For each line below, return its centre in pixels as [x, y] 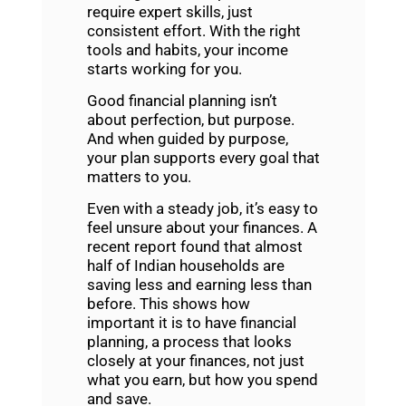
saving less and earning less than [199, 285]
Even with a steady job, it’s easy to [202, 209]
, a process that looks [218, 342]
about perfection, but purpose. [190, 119]
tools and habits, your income [187, 49]
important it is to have [163, 323]
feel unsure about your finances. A [202, 228]
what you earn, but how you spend [202, 380]
